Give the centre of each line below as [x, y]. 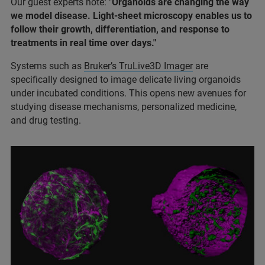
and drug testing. [46, 120]
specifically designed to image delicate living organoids [126, 79]
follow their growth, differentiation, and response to [120, 29]
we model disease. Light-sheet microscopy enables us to [131, 15]
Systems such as [47, 66]
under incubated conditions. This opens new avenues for [128, 93]
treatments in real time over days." [83, 43]
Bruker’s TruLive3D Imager [138, 66]
